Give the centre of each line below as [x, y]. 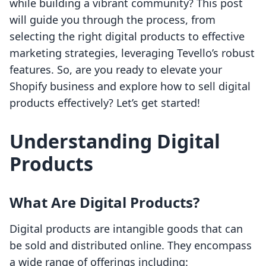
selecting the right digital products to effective [127, 37]
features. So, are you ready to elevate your [116, 70]
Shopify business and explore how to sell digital [130, 86]
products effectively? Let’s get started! [105, 103]
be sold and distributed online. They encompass [131, 246]
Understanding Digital [115, 141]
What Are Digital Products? [104, 202]
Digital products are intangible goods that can [126, 229]
